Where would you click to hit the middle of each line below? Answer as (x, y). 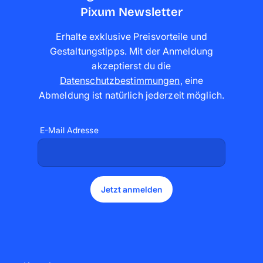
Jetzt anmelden (131, 189)
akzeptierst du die (131, 65)
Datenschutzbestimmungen (120, 80)
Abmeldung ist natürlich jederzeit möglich (130, 95)
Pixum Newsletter (131, 11)
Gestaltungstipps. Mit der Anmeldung (131, 51)
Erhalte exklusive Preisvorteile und (131, 36)
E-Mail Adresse (69, 130)
